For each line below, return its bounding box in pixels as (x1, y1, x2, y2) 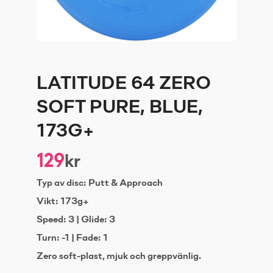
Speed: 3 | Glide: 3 (37, 214, 115, 225)
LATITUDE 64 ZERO (37, 74, 211, 94)
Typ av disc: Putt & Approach (37, 178, 163, 189)
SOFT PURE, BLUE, (37, 98, 203, 118)
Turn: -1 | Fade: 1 (37, 233, 108, 244)
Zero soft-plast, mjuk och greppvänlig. (37, 251, 201, 262)
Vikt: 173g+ (37, 196, 89, 207)
